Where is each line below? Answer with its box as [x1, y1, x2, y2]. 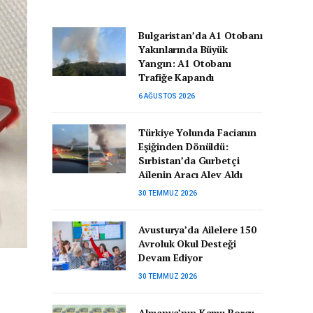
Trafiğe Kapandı [138, 71, 214, 84]
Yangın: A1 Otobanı [138, 57, 231, 70]
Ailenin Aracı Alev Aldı [138, 168, 243, 181]
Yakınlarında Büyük [138, 43, 228, 56]
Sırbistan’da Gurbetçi [138, 154, 240, 167]
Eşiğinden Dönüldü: [138, 140, 228, 153]
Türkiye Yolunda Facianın [138, 126, 256, 139]
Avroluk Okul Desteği [138, 237, 236, 250]
